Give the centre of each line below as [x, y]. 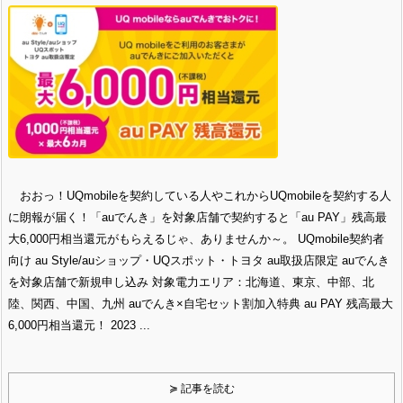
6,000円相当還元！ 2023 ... [79, 325]
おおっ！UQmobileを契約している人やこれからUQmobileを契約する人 [200, 195]
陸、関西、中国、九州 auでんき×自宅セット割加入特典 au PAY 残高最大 [201, 303]
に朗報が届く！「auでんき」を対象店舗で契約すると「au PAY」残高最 [197, 217]
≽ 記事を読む [201, 388]
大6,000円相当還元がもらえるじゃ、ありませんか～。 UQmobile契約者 [196, 238]
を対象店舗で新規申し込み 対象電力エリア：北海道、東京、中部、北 [191, 282]
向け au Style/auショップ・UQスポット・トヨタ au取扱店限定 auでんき [199, 260]
